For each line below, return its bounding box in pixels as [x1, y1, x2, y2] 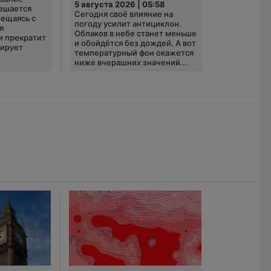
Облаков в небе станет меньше [74, 28, 197, 39]
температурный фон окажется [74, 48, 194, 58]
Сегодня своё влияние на [74, 9, 173, 19]
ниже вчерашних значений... [74, 57, 188, 68]
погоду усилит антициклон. [74, 19, 181, 29]
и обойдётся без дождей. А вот [74, 38, 196, 48]
